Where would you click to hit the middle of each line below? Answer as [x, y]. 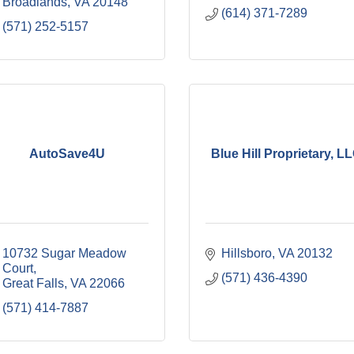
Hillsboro [247, 253]
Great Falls [33, 283]
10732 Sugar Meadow [64, 253]
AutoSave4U [68, 153]
